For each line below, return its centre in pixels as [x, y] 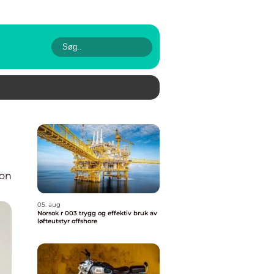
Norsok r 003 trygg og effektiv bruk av [58, 213]
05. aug [49, 205]
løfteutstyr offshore [67, 221]
